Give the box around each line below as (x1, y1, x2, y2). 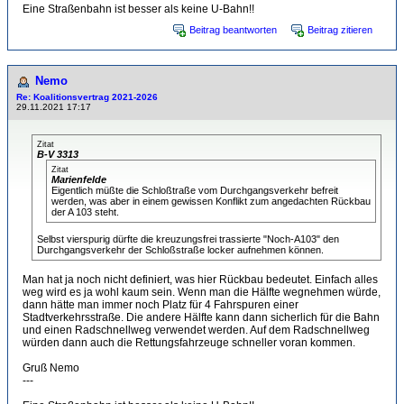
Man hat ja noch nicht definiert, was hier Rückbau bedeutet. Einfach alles (23, 273, 378, 286)
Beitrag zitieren (308, 24, 372, 35)
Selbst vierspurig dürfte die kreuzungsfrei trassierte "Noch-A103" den (37, 234, 339, 244)
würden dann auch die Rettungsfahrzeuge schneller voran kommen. (23, 336, 355, 349)
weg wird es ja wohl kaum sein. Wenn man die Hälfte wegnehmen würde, (23, 286, 381, 298)
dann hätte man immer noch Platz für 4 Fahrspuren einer (23, 298, 298, 311)
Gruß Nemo (23, 362, 79, 374)
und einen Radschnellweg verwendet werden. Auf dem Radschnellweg (23, 324, 370, 336)
